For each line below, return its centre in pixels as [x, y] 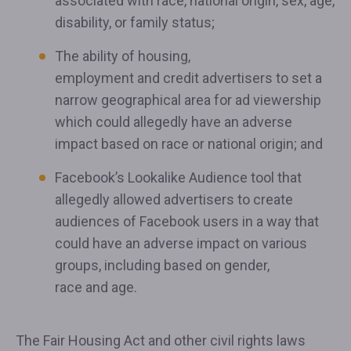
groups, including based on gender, [162, 265]
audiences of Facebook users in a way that [187, 221]
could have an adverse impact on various [181, 243]
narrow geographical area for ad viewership [188, 100]
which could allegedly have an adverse [174, 122]
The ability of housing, [123, 56]
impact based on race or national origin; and [189, 144]
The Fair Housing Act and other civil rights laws [161, 340]
